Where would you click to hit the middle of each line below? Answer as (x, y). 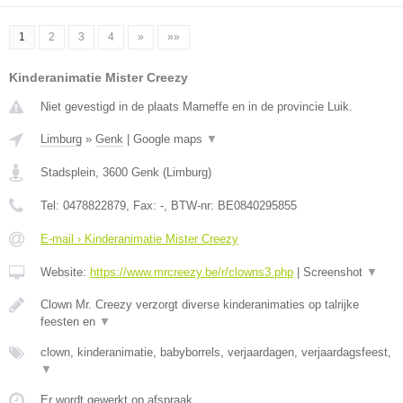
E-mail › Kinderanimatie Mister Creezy (139, 239)
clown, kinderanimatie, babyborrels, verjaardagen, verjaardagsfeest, (216, 353)
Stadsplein (68, 173)
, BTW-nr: (191, 206)
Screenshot (335, 273)
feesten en (70, 322)
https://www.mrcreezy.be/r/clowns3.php (192, 273)
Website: (65, 273)
